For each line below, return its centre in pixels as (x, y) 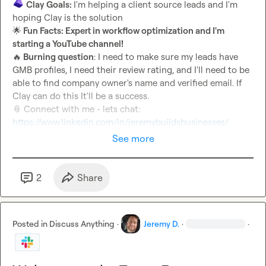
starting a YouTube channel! (68, 44)
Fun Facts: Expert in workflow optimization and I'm (123, 31)
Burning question (58, 57)
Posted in (31, 224)
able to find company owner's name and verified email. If (127, 83)
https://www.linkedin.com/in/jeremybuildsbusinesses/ (121, 122)
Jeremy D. (161, 224)
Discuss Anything (82, 224)
